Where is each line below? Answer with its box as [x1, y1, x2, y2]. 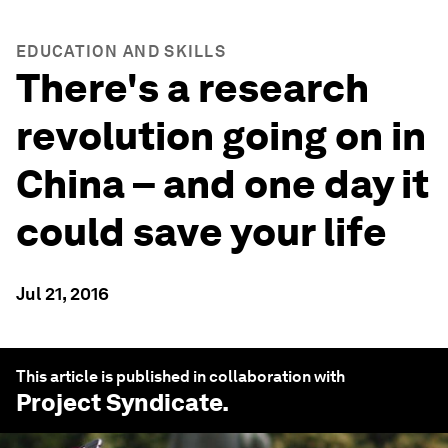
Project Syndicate [16, 388, 222, 417]
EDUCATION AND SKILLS [16, 42, 226, 61]
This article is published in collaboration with [16, 367, 345, 386]
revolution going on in [16, 112, 426, 160]
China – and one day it [16, 160, 429, 208]
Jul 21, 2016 [16, 283, 109, 304]
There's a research [16, 64, 369, 112]
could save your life [16, 208, 387, 256]
